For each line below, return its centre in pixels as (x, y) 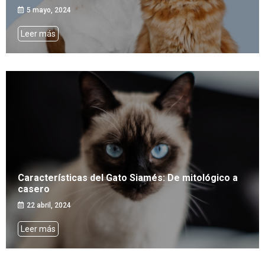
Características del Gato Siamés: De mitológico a (128, 178)
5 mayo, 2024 (49, 10)
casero (34, 189)
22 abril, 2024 (49, 206)
